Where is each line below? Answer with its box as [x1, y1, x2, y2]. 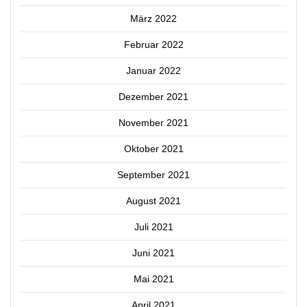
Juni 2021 [132, 247, 175, 259]
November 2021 [119, 117, 188, 129]
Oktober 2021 [123, 143, 184, 155]
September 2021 [117, 169, 190, 181]
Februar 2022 [123, 39, 184, 51]
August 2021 [126, 195, 181, 207]
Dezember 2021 [119, 91, 188, 103]
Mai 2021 [133, 273, 174, 285]
